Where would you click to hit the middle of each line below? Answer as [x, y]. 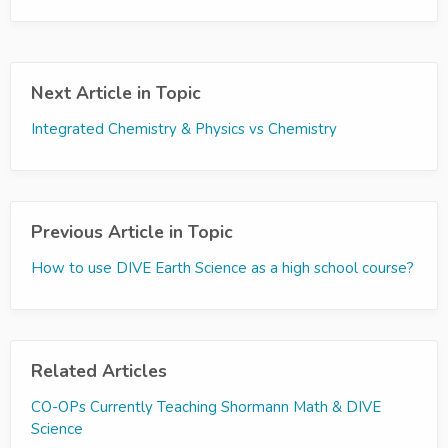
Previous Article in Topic [132, 232]
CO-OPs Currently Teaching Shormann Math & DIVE [206, 407]
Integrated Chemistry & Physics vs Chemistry [184, 129]
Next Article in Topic [116, 93]
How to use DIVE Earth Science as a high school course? [222, 268]
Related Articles [99, 371]
